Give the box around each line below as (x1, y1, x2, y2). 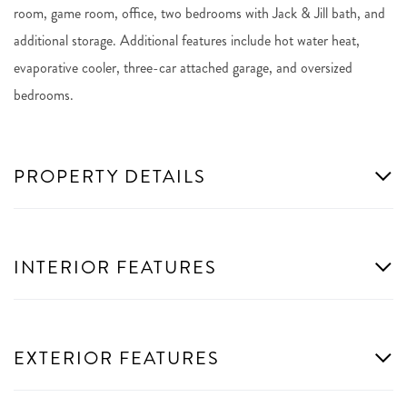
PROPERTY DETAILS (14, 163, 206, 190)
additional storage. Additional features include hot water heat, (14, 29, 360, 51)
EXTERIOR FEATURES (14, 344, 220, 372)
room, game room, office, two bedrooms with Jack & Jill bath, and (14, 2, 385, 24)
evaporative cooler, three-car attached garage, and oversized (14, 56, 352, 78)
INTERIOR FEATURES (14, 253, 217, 281)
